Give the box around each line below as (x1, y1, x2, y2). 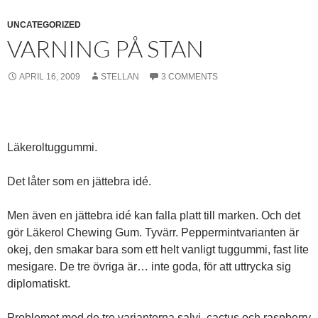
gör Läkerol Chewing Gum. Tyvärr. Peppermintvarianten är (7, 226, 299, 239)
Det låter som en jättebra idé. (7, 175, 151, 188)
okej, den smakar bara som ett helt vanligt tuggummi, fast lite (7, 243, 309, 256)
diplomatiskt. (7, 278, 70, 290)
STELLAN (101, 72, 139, 82)
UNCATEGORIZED (7, 20, 81, 31)
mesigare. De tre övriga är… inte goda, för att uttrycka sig (7, 261, 291, 273)
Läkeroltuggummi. (7, 141, 97, 154)
